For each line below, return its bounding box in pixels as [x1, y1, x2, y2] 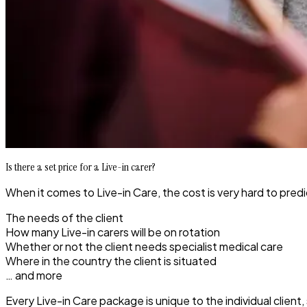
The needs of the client [5, 210, 123, 225]
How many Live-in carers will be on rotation [5, 224, 220, 239]
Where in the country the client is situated [5, 253, 219, 268]
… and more [5, 267, 62, 282]
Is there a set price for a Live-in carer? [5, 159, 156, 174]
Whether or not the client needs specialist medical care [5, 238, 285, 254]
